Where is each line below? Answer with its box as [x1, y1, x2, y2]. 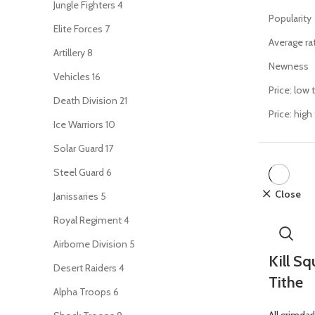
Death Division [53, 94, 117, 107]
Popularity [268, 12, 311, 25]
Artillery [53, 46, 85, 59]
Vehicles [53, 70, 90, 83]
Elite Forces [53, 22, 103, 35]
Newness [268, 60, 309, 72]
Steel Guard [53, 166, 104, 179]
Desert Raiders [53, 262, 117, 274]
